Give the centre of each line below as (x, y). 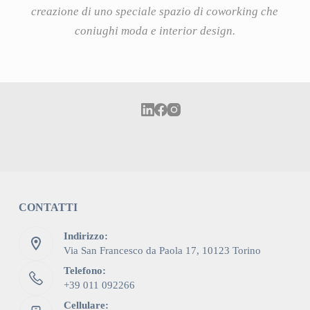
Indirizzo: (85, 236)
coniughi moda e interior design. (155, 31)
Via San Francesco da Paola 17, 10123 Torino (162, 250)
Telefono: (84, 270)
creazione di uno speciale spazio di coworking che (155, 11)
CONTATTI (48, 208)
